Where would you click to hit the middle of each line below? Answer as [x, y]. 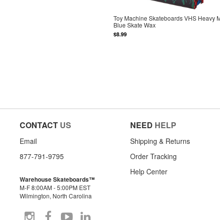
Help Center [149, 171]
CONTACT [39, 125]
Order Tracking [153, 156]
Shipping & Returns [160, 141]
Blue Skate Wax [135, 25]
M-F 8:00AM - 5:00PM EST [55, 187]
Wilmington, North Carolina [56, 195]
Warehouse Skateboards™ [57, 179]
